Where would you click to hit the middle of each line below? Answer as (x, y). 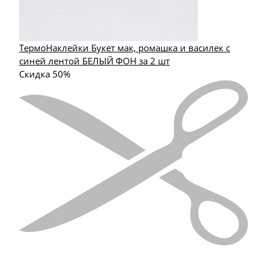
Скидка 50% (45, 74)
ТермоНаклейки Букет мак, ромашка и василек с (125, 47)
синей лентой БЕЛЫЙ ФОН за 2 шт (94, 60)
